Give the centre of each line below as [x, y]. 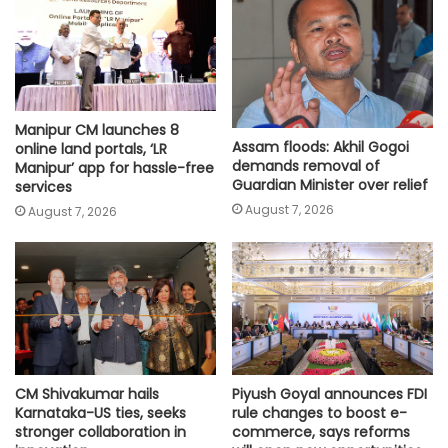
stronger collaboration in [100, 432]
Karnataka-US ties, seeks [100, 413]
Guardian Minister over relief [330, 184]
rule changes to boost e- [319, 413]
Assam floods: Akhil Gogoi [320, 146]
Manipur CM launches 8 [97, 129]
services [43, 186]
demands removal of [306, 165]
